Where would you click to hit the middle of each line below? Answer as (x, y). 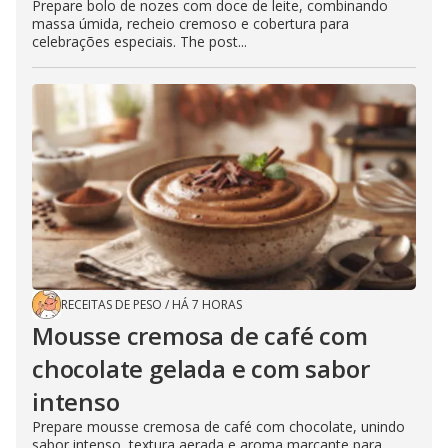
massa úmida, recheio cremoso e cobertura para (190, 24)
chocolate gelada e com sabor (201, 369)
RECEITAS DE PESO (111, 305)
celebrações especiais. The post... (139, 42)
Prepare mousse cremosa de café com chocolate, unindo (218, 427)
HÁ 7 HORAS (207, 305)
